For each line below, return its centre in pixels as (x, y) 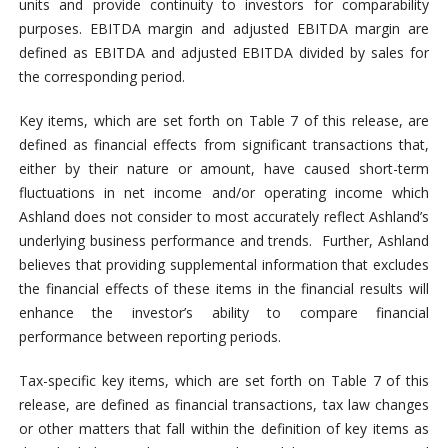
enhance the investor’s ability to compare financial (224, 312)
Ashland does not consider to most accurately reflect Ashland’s (224, 216)
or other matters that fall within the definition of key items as (224, 428)
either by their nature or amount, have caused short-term (224, 168)
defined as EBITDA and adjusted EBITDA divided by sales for (224, 52)
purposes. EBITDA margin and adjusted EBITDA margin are (224, 28)
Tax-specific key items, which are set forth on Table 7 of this (224, 380)
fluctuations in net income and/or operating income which (224, 192)
